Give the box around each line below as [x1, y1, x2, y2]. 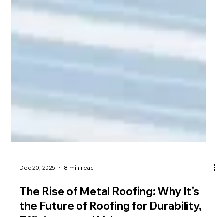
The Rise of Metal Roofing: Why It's [19, 202, 200, 216]
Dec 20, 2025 [19, 181, 56, 188]
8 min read [64, 181, 94, 188]
